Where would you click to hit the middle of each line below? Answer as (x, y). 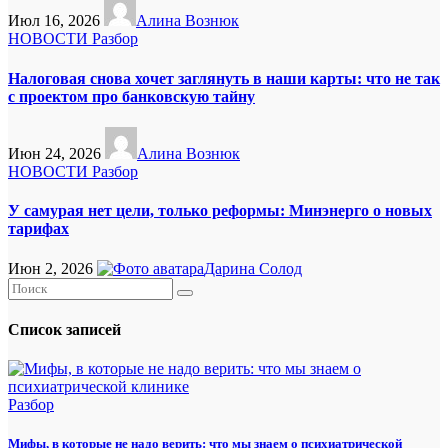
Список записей (64, 329)
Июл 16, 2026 (56, 21)
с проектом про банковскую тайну (131, 96)
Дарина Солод (253, 268)
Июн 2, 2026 (52, 268)
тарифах (38, 229)
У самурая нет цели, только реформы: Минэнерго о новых (220, 211)
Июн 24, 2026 (56, 153)
